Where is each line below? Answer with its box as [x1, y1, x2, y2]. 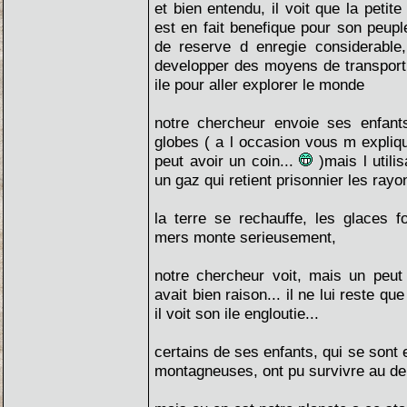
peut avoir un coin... [154, 152, 300, 170]
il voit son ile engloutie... [154, 304, 319, 323]
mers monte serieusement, [154, 228, 336, 246]
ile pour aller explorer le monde [154, 75, 364, 94]
